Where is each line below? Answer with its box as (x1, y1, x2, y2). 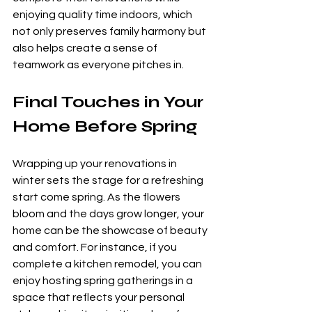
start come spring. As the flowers (13, 191, 182, 203)
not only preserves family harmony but (13, 25, 208, 37)
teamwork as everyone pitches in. (13, 58, 184, 70)
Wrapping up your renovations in (13, 157, 179, 169)
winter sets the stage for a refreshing (13, 174, 205, 186)
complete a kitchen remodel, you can (13, 258, 204, 270)
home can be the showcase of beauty (13, 224, 210, 236)
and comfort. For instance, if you (13, 241, 179, 253)
